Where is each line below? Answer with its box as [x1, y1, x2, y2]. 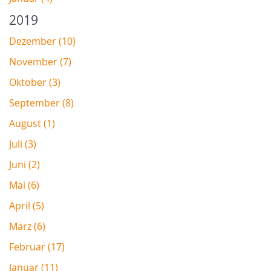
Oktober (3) [9, 75, 60, 89]
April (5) [9, 198, 44, 212]
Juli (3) [9, 137, 36, 151]
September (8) [9, 96, 74, 109]
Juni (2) [9, 157, 40, 171]
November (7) [9, 54, 71, 68]
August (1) [9, 116, 55, 130]
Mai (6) [9, 178, 39, 192]
